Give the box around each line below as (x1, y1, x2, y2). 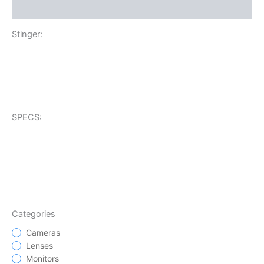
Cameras (26, 227, 60, 238)
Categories (12, 209, 55, 220)
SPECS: (12, 111, 42, 123)
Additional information (12, 2, 105, 13)
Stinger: (12, 29, 42, 40)
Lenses (26, 240, 53, 251)
